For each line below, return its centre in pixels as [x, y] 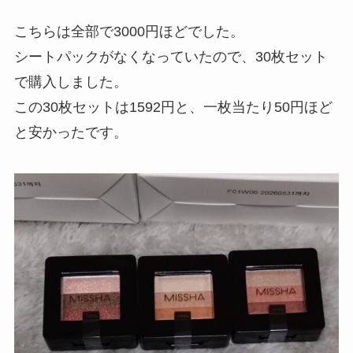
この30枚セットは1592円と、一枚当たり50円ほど [173, 107]
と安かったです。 [71, 132]
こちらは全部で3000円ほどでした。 [129, 31]
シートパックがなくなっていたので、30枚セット [171, 56]
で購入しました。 [71, 82]
